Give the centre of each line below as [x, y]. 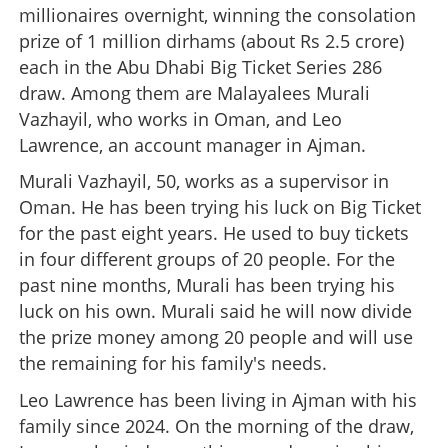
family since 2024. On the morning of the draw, [216, 426]
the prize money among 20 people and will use [216, 337]
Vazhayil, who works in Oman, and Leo [180, 118]
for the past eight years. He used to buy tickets [214, 233]
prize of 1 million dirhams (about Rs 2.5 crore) [211, 40]
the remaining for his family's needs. [173, 363]
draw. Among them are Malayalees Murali [194, 92]
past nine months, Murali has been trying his [207, 285]
